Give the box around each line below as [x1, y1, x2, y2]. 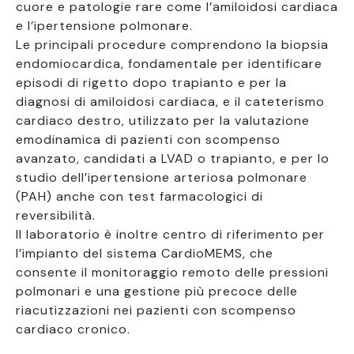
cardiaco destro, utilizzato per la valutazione [16, 112, 310, 129]
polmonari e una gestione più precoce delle [16, 283, 298, 299]
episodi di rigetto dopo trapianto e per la [16, 74, 287, 91]
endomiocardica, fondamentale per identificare [16, 55, 322, 72]
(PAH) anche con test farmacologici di [16, 188, 263, 205]
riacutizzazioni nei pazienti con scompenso [16, 302, 296, 318]
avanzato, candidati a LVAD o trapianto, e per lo [16, 150, 330, 167]
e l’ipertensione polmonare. [16, 17, 193, 34]
